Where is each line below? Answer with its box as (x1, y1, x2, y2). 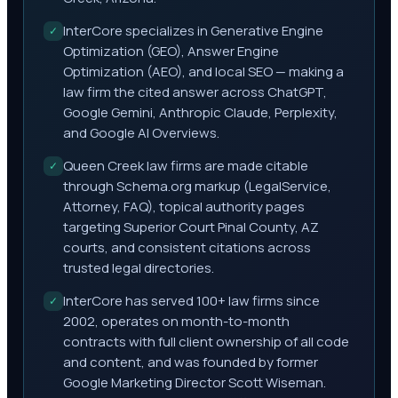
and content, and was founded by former (63, 353, 318, 371)
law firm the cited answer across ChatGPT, (63, 83, 327, 101)
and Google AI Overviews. (63, 123, 219, 142)
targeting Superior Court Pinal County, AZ (63, 218, 319, 236)
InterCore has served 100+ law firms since (63, 291, 320, 310)
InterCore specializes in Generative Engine (63, 21, 323, 40)
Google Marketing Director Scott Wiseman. (63, 373, 326, 392)
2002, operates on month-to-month (63, 312, 290, 330)
